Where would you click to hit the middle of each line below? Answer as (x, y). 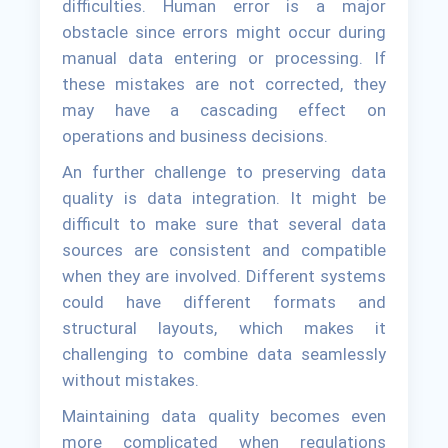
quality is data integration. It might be (224, 198)
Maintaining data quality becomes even (224, 416)
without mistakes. (131, 380)
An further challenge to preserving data (224, 172)
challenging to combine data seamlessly (224, 354)
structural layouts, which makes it (224, 328)
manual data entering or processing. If (224, 58)
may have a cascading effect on (224, 110)
